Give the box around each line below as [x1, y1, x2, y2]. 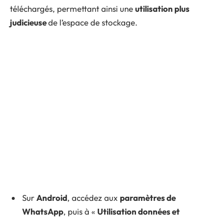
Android [36, 192, 67, 203]
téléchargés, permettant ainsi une [10, 3, 135, 14]
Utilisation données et [97, 206, 180, 217]
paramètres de [120, 192, 176, 203]
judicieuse [10, 17, 48, 28]
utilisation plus [135, 3, 190, 14]
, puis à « [63, 206, 97, 217]
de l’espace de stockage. [48, 17, 137, 28]
